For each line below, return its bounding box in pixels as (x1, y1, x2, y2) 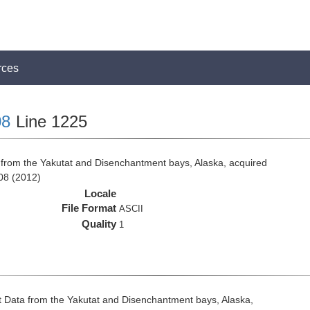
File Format (62, 202, 117, 214)
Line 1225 (10, 112, 87, 131)
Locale (84, 188, 117, 199)
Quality (82, 218, 117, 230)
